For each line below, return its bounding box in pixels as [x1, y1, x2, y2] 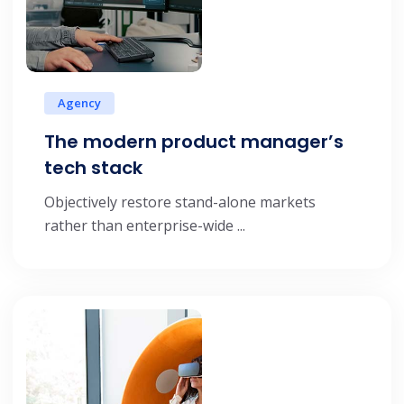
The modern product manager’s [44, 128, 344, 154]
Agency [58, 94, 101, 111]
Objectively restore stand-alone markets [44, 191, 316, 212]
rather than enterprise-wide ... [44, 215, 245, 235]
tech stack [44, 154, 142, 180]
